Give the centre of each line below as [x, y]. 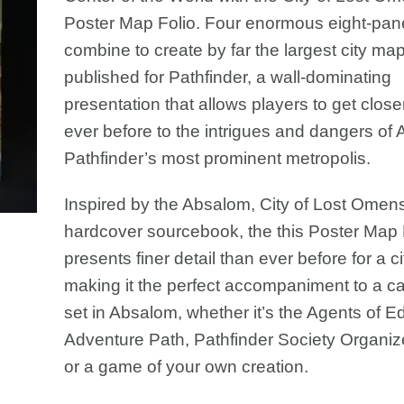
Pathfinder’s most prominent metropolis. [217, 158]
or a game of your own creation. [186, 366]
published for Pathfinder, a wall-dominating [227, 77]
